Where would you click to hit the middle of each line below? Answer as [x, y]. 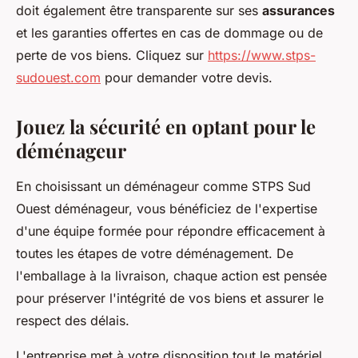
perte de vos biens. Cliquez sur [112, 56]
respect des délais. [73, 321]
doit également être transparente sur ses [139, 11]
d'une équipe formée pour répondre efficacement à [171, 231]
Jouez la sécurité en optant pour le [166, 127]
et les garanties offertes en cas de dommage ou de [169, 33]
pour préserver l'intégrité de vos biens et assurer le [170, 298]
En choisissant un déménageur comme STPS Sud [163, 187]
